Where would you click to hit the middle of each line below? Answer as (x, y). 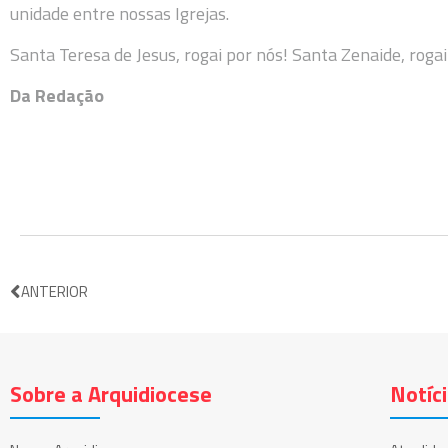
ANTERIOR (54, 292)
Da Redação (57, 96)
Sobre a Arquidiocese (111, 394)
